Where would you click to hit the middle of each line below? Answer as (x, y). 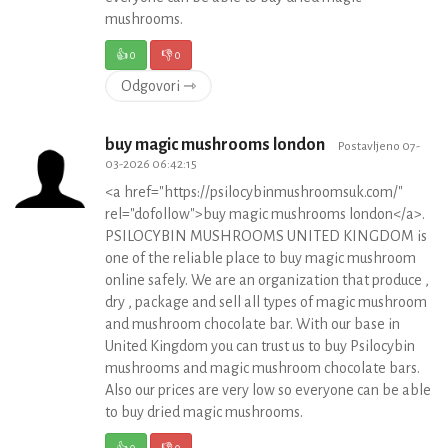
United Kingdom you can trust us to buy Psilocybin (260, 346)
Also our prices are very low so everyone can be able (268, 390)
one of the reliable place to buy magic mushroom (260, 258)
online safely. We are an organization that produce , (267, 280)
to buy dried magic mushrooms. (204, 412)
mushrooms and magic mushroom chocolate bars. (262, 368)
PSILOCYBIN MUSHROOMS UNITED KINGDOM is (266, 236)
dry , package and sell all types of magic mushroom (266, 302)
